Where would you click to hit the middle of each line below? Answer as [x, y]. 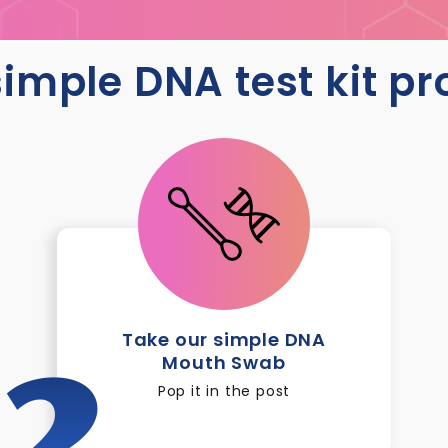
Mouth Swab [224, 362]
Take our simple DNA [224, 339]
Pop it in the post [224, 391]
